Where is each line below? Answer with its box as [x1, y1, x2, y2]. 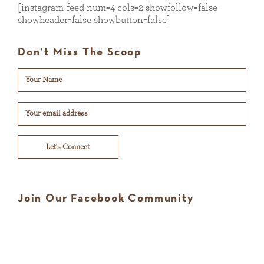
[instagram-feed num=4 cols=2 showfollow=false [18, 2, 217, 13]
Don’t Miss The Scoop [18, 48, 141, 58]
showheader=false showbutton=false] [18, 15, 170, 25]
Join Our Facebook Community [18, 194, 194, 204]
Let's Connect [46, 143, 90, 151]
